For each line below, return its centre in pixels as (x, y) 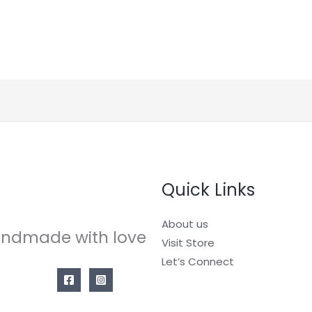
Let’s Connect (197, 261)
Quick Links (208, 189)
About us (185, 224)
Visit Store (188, 242)
